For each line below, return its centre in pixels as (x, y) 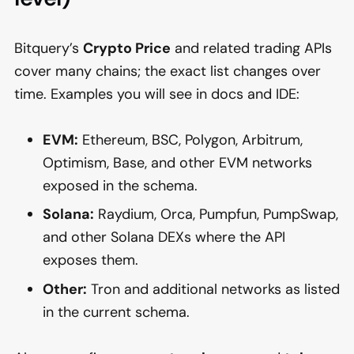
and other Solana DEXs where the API (164, 237)
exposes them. (90, 260)
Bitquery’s (49, 48)
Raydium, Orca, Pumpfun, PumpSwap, (216, 215)
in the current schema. (116, 312)
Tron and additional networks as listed (213, 289)
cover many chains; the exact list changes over (168, 71)
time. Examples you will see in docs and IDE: (157, 94)
